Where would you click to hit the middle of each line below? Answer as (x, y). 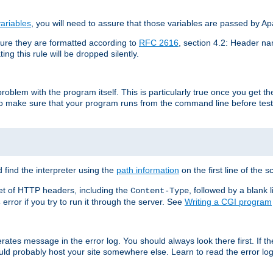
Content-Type (160, 190)
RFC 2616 (159, 42)
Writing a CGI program (228, 201)
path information (148, 170)
